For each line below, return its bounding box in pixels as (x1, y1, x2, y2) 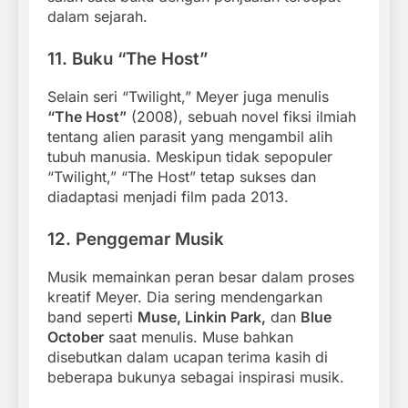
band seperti (47, 307, 138, 326)
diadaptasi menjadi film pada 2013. (47, 188, 289, 207)
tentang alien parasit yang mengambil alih (47, 127, 332, 147)
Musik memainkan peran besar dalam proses (47, 267, 354, 286)
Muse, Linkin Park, (138, 307, 266, 326)
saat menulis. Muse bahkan (104, 327, 293, 346)
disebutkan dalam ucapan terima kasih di (47, 347, 328, 366)
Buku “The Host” (72, 48, 208, 70)
